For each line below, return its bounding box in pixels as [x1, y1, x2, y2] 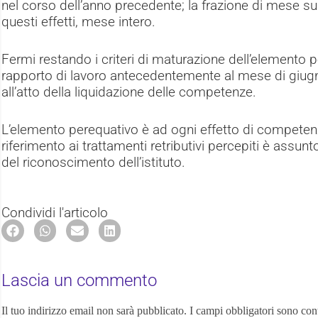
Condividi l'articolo [1, 204, 109, 221]
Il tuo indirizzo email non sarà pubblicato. [1, 304, 187, 317]
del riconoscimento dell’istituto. [1, 154, 186, 171]
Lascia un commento [1, 270, 158, 290]
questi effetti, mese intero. [1, 13, 156, 31]
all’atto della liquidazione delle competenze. [1, 84, 257, 101]
